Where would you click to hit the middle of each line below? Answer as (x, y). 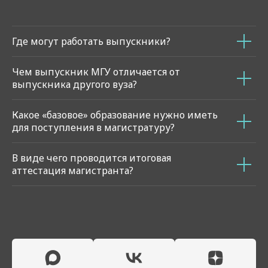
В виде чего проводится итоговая (92, 158)
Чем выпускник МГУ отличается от (96, 72)
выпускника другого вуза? (74, 85)
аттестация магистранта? (73, 171)
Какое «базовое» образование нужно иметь (115, 115)
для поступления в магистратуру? (93, 128)
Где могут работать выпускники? (91, 42)
